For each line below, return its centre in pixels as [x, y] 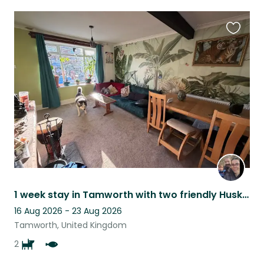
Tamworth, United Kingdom [70, 225]
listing [239, 62]
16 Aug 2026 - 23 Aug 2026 [68, 211]
